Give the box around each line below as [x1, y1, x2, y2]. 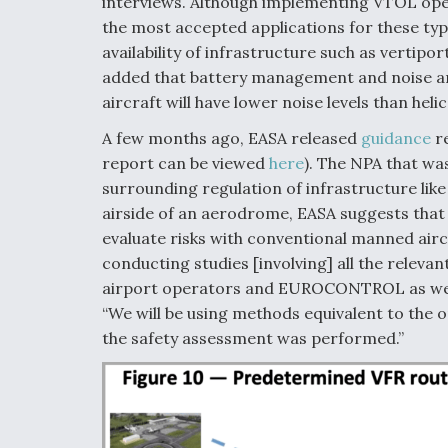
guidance [361, 127, 431, 148]
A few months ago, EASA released [102, 127, 361, 148]
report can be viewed [102, 152, 269, 173]
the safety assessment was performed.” [102, 327, 404, 348]
